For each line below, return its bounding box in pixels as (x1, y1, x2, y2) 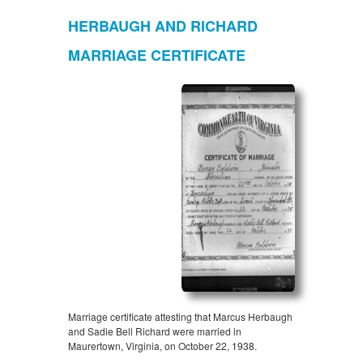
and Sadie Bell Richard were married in (68, 324, 241, 339)
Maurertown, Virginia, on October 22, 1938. (68, 339, 257, 353)
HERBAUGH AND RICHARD (68, 15, 258, 37)
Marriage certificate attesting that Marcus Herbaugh (68, 310, 293, 324)
